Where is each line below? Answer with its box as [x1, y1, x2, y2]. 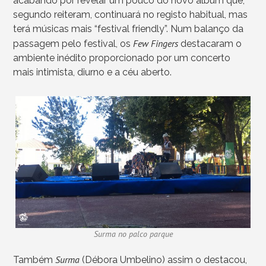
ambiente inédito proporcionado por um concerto [13, 52, 231, 64]
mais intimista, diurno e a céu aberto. [13, 66, 172, 78]
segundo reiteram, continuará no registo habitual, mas [13, 8, 248, 20]
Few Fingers [131, 37, 181, 49]
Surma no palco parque [93, 228, 173, 239]
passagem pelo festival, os [13, 37, 131, 49]
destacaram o [180, 37, 242, 49]
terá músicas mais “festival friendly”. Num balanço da [13, 23, 244, 34]
